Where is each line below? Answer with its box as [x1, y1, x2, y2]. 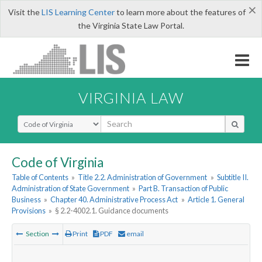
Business [12, 195, 41, 205]
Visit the [8, 7, 42, 17]
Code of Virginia [12, 154, 104, 170]
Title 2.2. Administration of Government [78, 173, 208, 182]
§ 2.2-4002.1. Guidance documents [55, 206, 169, 216]
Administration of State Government [12, 184, 129, 194]
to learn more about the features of [114, 7, 246, 17]
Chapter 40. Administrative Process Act [50, 195, 178, 205]
